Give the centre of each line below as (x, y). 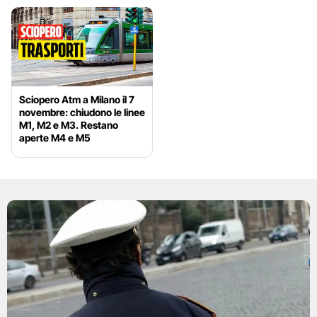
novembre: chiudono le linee (82, 113)
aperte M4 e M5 (55, 138)
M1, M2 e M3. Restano (69, 125)
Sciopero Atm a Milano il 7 (77, 100)
